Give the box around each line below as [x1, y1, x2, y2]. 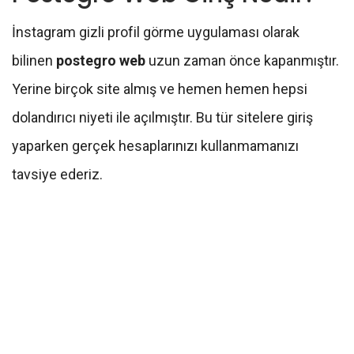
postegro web [56, 51, 145, 69]
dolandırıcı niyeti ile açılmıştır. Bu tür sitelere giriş [12, 108, 313, 126]
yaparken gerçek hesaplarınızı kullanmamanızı [12, 137, 299, 154]
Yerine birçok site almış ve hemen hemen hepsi [12, 80, 307, 97]
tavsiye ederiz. [12, 165, 103, 183]
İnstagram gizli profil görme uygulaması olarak [12, 23, 299, 40]
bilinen [12, 51, 56, 69]
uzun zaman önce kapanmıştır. [145, 51, 339, 69]
